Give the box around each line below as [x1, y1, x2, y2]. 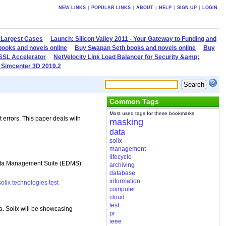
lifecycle [109, 153, 132, 161]
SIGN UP [177, 5, 197, 10]
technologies [12, 179, 48, 187]
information [109, 178, 140, 185]
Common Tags [109, 97, 159, 105]
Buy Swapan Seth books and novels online [74, 44, 196, 51]
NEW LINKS [58, 5, 86, 10]
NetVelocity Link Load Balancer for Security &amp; [53, 53, 200, 61]
